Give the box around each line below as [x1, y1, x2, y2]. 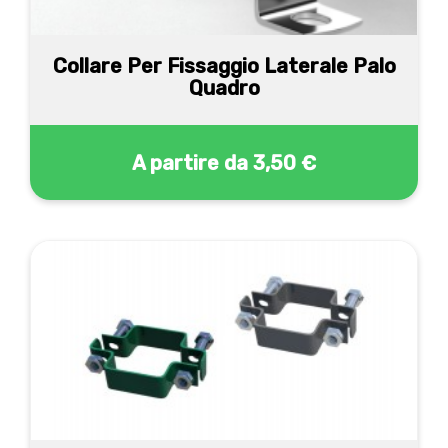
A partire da [132, 150, 248, 175]
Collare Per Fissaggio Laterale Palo [52, 54, 396, 78]
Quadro [188, 76, 260, 100]
